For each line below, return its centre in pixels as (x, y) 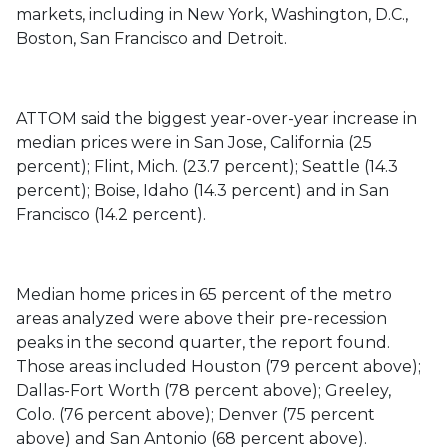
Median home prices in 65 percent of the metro (204, 294)
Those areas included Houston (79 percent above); (218, 366)
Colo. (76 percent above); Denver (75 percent (195, 414)
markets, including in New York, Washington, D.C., (212, 14)
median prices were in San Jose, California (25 (194, 142)
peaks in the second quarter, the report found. (203, 342)
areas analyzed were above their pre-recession (201, 318)
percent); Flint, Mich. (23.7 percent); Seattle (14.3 (207, 166)
